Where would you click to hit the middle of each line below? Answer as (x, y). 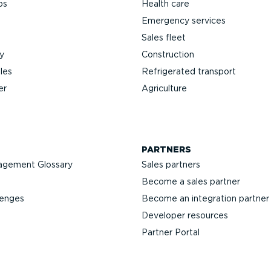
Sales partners (171, 164)
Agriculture (164, 88)
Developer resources (185, 215)
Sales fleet (164, 37)
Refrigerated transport (189, 71)
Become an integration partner (205, 198)
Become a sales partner (191, 181)
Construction (168, 54)
